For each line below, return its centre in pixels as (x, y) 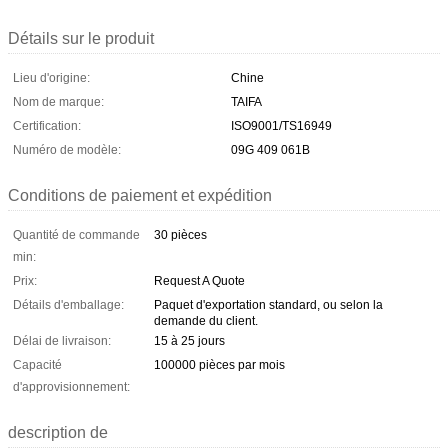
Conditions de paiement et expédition (140, 195)
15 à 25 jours (189, 340)
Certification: (47, 125)
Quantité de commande (76, 234)
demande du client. (206, 320)
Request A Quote (199, 280)
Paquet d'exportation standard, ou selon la (268, 304)
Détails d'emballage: (68, 304)
